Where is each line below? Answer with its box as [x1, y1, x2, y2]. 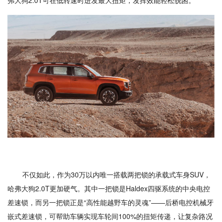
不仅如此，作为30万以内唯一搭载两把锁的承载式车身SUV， [22, 169, 211, 179]
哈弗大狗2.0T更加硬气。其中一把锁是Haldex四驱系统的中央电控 [7, 183, 210, 193]
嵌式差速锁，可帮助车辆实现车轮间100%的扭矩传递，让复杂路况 [7, 211, 213, 221]
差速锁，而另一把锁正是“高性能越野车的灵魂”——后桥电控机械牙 [7, 197, 214, 207]
